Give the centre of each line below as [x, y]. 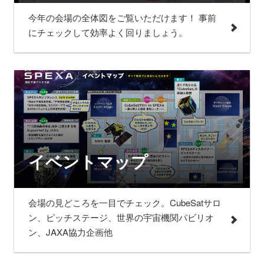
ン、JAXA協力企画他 [70, 232]
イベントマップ [88, 161]
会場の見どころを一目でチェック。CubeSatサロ [125, 202]
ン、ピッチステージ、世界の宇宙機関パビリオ [121, 217]
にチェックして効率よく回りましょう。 [108, 32]
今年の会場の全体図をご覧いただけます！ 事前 [122, 17]
